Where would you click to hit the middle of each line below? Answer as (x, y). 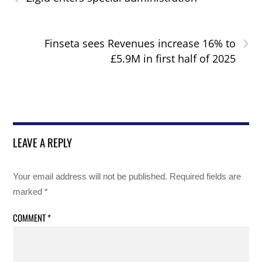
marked (29, 191)
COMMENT (30, 217)
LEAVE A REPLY (43, 142)
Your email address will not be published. (90, 176)
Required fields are (206, 176)
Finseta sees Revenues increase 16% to (140, 43)
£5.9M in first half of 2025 (173, 58)
